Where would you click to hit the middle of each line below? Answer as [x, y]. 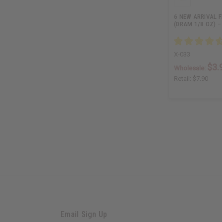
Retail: [183, 78]
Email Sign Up [84, 214]
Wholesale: [191, 68]
